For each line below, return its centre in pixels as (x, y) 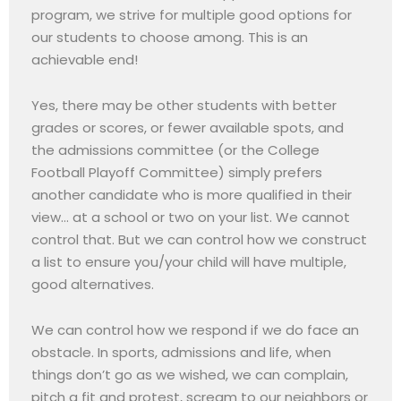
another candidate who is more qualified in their (192, 194)
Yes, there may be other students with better (184, 105)
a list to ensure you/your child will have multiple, (189, 261)
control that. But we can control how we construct (199, 239)
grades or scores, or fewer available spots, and (188, 127)
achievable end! (85, 59)
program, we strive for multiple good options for (192, 14)
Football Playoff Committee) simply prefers (177, 172)
